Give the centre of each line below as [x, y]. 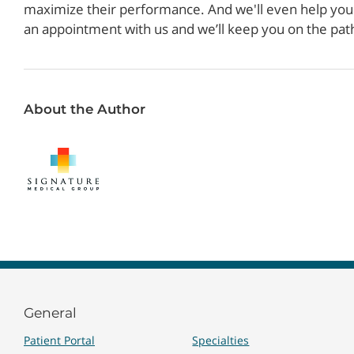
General [50, 313]
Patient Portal [59, 341]
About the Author [85, 109]
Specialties [221, 341]
